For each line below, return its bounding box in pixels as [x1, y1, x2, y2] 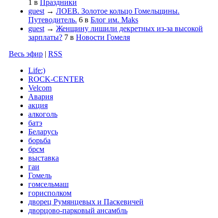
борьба [28, 136, 51, 145]
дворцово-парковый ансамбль [28, 206, 127, 215]
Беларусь [28, 127, 58, 136]
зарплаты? [28, 33, 62, 42]
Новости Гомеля [76, 33, 130, 42]
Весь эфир [9, 50, 43, 58]
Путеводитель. [28, 16, 77, 24]
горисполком [28, 189, 72, 198]
